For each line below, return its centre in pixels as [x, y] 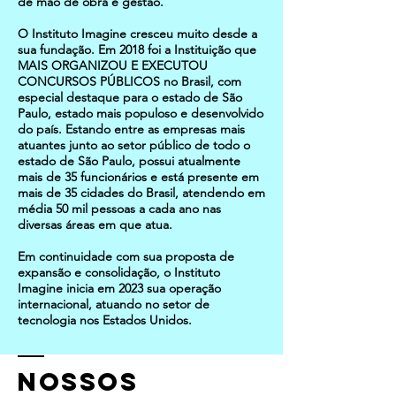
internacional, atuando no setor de [114, 304]
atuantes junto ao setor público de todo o [134, 145]
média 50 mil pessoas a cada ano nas [119, 209]
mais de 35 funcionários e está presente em [138, 177]
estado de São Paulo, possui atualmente [129, 161]
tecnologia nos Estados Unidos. [105, 320]
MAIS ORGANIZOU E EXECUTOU [113, 65]
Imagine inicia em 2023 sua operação [119, 288]
